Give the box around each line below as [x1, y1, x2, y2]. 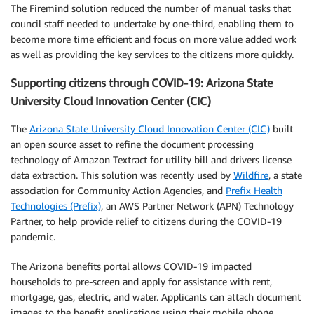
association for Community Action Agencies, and [11, 184, 226, 197]
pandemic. [11, 231, 55, 243]
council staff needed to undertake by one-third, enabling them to [11, 17, 294, 29]
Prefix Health [226, 184, 282, 197]
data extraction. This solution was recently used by [11, 169, 233, 182]
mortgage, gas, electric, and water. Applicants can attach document [11, 291, 301, 303]
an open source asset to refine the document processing [11, 138, 254, 151]
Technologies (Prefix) [11, 200, 101, 212]
